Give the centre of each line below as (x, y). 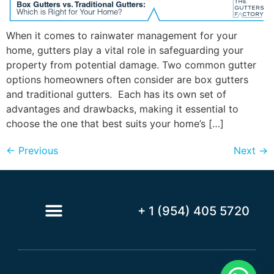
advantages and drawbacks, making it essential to (122, 109)
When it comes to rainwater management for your (122, 35)
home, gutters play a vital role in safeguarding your (125, 50)
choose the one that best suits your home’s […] (115, 123)
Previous (37, 150)
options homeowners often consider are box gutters (127, 79)
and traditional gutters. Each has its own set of (116, 94)
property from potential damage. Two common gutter (131, 65)
